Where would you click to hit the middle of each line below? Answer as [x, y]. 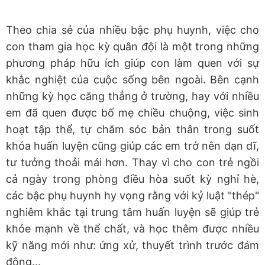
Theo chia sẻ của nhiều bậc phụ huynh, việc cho [132, 30]
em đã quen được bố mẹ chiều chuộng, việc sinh [132, 113]
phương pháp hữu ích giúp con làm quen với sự [132, 63]
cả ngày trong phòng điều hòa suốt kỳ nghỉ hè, [132, 179]
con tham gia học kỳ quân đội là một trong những [132, 47]
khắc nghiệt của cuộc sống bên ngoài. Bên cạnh [132, 80]
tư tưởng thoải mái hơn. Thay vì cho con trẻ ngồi [132, 163]
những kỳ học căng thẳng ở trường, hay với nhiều [132, 96]
